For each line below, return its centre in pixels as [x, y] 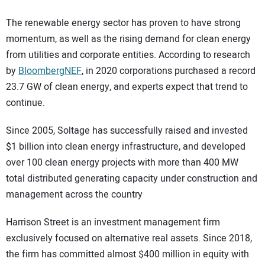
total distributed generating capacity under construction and [132, 179]
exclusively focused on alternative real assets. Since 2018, [129, 238]
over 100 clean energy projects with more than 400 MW [122, 163]
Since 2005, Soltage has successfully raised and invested [127, 131]
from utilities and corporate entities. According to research [128, 55]
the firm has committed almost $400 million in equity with [127, 254]
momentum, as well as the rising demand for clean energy [128, 39]
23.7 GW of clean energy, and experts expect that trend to [127, 87]
